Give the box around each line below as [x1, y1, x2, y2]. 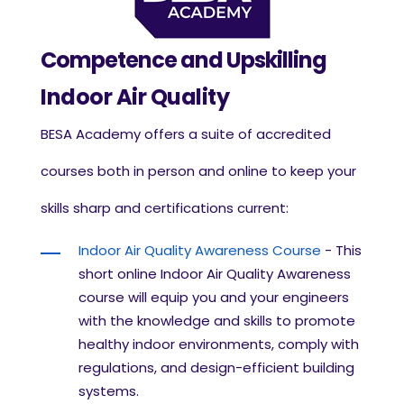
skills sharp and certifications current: [41, 198, 289, 218]
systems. [78, 381, 142, 401]
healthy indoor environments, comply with [78, 335, 359, 354]
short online [78, 264, 161, 284]
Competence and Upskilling [41, 45, 326, 76]
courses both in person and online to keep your [41, 161, 356, 181]
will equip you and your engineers [124, 288, 349, 308]
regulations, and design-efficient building [78, 358, 354, 378]
